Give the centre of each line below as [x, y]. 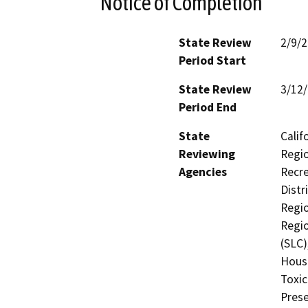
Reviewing [207, 154]
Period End [208, 107]
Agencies [203, 172]
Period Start [212, 60]
